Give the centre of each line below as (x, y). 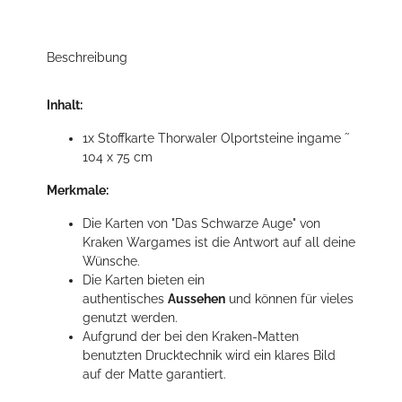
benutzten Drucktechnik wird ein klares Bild (209, 356)
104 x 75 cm (118, 157)
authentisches (125, 299)
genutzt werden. (130, 318)
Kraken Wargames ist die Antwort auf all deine (219, 243)
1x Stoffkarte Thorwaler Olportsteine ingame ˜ (216, 139)
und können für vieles (289, 299)
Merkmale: (78, 191)
